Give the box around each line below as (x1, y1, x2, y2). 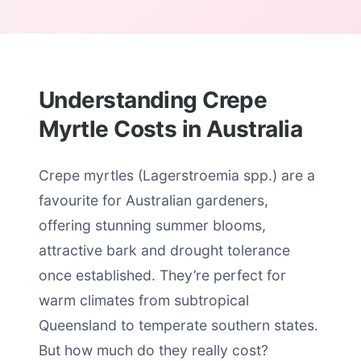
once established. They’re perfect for (39, 267, 286, 284)
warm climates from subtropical (39, 292, 249, 309)
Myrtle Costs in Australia (39, 115, 303, 143)
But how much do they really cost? (39, 342, 268, 359)
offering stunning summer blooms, (39, 217, 266, 234)
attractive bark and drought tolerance (39, 242, 290, 259)
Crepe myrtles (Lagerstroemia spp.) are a (39, 167, 315, 184)
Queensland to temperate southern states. (39, 317, 318, 334)
